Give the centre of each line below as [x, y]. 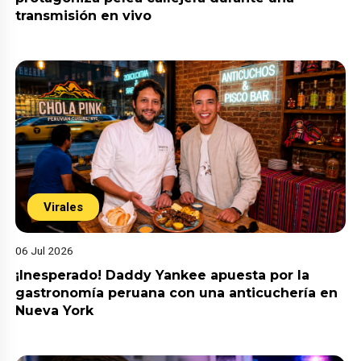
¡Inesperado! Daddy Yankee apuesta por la [163, 276]
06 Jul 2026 [45, 251]
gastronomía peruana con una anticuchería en [177, 293]
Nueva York [57, 311]
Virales [64, 207]
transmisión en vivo [84, 15]
